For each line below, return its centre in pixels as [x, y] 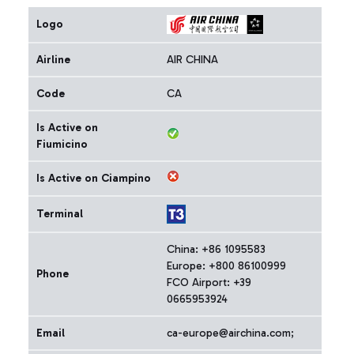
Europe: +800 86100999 [226, 266]
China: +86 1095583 [216, 249]
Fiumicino [62, 144]
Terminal [60, 214]
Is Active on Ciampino [94, 178]
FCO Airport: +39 [209, 282]
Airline [53, 60]
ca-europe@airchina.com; [230, 333]
